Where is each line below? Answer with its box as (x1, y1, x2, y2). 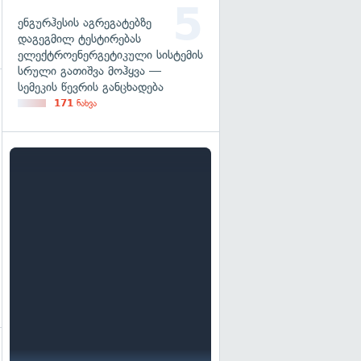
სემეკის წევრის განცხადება (18, 80, 164, 94)
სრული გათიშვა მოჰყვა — (18, 64, 161, 78)
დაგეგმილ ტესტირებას (18, 31, 141, 46)
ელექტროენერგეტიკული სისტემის (18, 48, 203, 62)
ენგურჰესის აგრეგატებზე (18, 15, 151, 30)
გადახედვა (10, 97, 62, 106)
